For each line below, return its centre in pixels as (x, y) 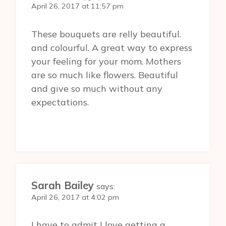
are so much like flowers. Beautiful (105, 75)
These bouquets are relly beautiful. (106, 34)
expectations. (60, 102)
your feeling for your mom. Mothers (106, 61)
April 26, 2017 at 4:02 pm (75, 197)
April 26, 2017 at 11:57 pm (77, 6)
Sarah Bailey (63, 185)
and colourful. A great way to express (112, 47)
